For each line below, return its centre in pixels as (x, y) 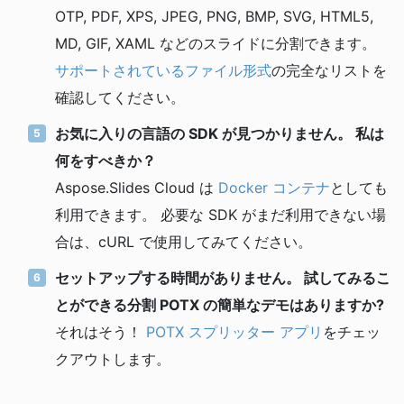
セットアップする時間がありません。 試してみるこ (223, 277)
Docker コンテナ (274, 187)
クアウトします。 (113, 358)
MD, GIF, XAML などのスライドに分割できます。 (216, 43)
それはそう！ (101, 331)
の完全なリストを (329, 70)
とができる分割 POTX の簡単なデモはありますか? (220, 304)
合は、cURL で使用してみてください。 (184, 241)
